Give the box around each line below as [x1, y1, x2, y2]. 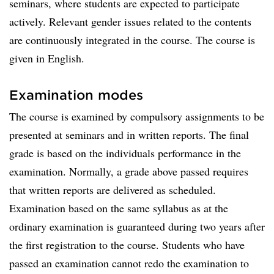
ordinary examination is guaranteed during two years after [9, 219, 265, 234]
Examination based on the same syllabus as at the [9, 201, 228, 215]
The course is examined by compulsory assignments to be [9, 109, 264, 124]
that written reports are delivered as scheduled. [9, 182, 216, 197]
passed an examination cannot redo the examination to [9, 256, 249, 270]
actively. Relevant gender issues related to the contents [9, 14, 251, 29]
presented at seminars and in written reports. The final [9, 127, 249, 142]
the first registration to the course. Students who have [9, 237, 245, 252]
